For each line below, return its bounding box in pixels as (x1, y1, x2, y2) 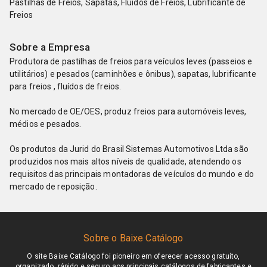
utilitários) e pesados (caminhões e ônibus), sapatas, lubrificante (10, 69, 256, 79)
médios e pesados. (10, 119, 82, 129)
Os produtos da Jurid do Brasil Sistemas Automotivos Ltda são (10, 144, 249, 154)
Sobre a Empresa (10, 41, 90, 53)
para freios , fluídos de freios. (10, 82, 122, 91)
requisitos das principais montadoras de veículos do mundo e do (10, 169, 254, 179)
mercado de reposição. (10, 182, 97, 191)
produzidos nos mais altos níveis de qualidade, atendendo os (10, 157, 241, 166)
